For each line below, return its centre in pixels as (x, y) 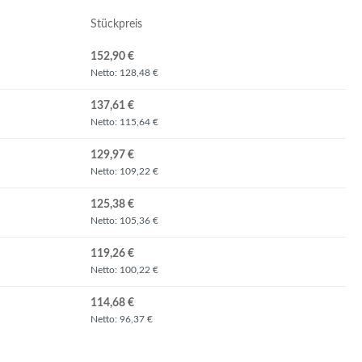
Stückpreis (116, 24)
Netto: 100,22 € (124, 270)
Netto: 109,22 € (124, 171)
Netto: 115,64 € (124, 122)
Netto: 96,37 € (122, 319)
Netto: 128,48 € (124, 73)
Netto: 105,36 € (124, 221)
